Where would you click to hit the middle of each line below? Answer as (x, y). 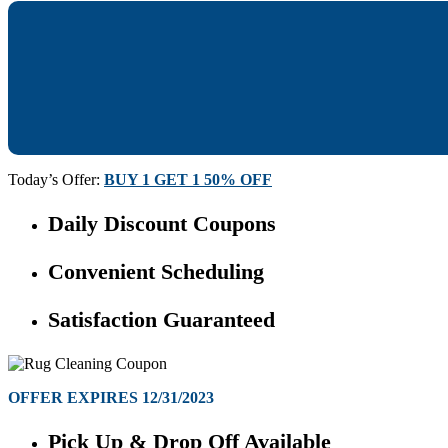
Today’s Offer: (56, 179)
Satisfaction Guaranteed (161, 319)
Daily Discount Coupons (162, 223)
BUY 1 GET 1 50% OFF (188, 179)
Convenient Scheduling (156, 271)
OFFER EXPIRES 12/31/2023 (111, 397)
